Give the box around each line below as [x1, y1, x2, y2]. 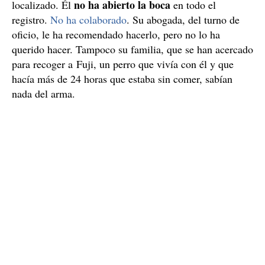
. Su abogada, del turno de [127, 12, 240, 27]
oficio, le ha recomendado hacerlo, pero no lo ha [12, 27, 220, 41]
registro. [12, 12, 50, 27]
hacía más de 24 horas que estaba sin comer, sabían [12, 71, 232, 86]
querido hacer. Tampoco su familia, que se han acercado [12, 41, 253, 56]
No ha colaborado [50, 12, 127, 27]
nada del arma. [12, 86, 75, 101]
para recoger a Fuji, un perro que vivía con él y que [12, 56, 234, 71]
